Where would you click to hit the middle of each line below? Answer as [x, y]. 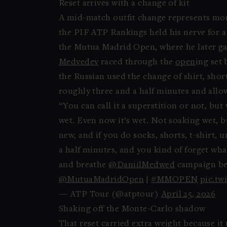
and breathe [84, 165]
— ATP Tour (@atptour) [110, 195]
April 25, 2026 [188, 195]
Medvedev [79, 62]
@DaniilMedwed [142, 165]
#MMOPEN [175, 180]
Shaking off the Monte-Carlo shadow [132, 209]
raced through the [137, 62]
